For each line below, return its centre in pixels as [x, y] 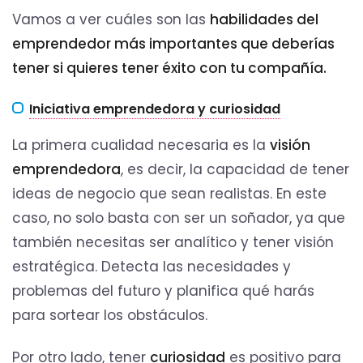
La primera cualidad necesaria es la [141, 145]
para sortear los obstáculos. [112, 316]
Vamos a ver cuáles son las [111, 20]
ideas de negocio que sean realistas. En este [169, 194]
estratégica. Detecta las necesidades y [152, 267]
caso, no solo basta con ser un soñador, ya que [179, 218]
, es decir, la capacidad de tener [235, 170]
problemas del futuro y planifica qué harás [163, 291]
